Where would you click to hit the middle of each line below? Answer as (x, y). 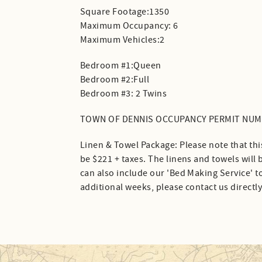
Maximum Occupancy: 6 (129, 26)
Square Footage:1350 (125, 12)
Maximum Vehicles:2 (123, 40)
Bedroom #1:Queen (121, 66)
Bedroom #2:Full (115, 80)
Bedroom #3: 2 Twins (124, 94)
